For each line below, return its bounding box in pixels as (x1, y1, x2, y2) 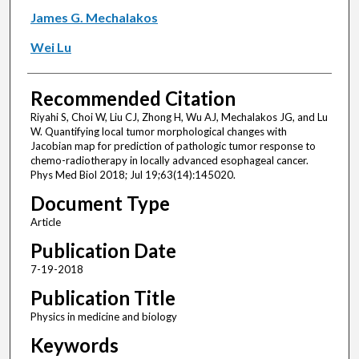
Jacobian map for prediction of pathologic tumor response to (30, 139, 316, 153)
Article (30, 216, 61, 229)
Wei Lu (30, 39, 71, 55)
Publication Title (30, 286, 175, 310)
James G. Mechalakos (30, 10, 158, 26)
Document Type (30, 192, 170, 216)
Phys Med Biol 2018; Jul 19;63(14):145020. (30, 168, 236, 182)
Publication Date (30, 239, 176, 263)
